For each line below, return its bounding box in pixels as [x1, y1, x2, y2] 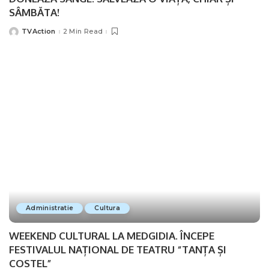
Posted [8, 29, 35, 38]
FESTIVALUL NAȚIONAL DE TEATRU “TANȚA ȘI [9, 243, 226, 256]
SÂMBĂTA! [9, 5, 59, 19]
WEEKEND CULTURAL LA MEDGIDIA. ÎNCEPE [9, 229, 214, 243]
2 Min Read [62, 27, 103, 36]
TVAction [22, 27, 56, 36]
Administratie [26, 204, 74, 213]
